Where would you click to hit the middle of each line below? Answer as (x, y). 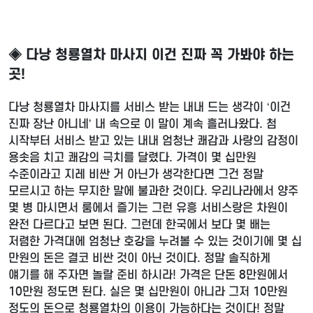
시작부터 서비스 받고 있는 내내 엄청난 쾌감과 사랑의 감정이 (153, 141)
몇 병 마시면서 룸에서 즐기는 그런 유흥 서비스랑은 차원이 (148, 208)
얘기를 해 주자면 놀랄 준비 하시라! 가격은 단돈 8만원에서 (148, 275)
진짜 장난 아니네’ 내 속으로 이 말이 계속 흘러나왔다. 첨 (143, 124)
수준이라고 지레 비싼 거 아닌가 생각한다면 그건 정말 (136, 175)
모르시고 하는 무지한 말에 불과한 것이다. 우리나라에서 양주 (153, 191)
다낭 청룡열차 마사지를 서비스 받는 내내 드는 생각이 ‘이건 (150, 108)
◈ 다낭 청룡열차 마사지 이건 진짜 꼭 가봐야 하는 (151, 55)
